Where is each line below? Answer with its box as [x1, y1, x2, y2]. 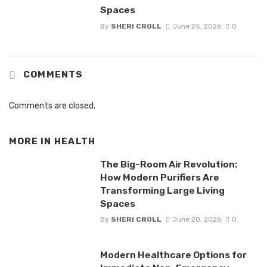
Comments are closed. [9, 100, 95, 111]
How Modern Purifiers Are [100, 172, 219, 184]
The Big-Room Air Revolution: [100, 159, 237, 170]
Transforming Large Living [100, 185, 225, 197]
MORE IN [9, 135, 54, 147]
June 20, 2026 [172, 215, 221, 224]
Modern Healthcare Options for [100, 249, 247, 261]
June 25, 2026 [172, 21, 221, 30]
